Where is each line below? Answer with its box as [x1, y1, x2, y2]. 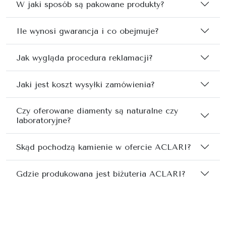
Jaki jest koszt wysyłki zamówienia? [16, 79, 155, 89]
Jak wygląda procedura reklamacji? [16, 52, 153, 63]
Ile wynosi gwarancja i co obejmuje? [16, 26, 159, 36]
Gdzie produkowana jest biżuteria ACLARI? [16, 168, 186, 179]
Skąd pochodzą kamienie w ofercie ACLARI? [16, 142, 191, 152]
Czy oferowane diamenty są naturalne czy [16, 106, 178, 116]
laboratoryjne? [16, 116, 71, 126]
